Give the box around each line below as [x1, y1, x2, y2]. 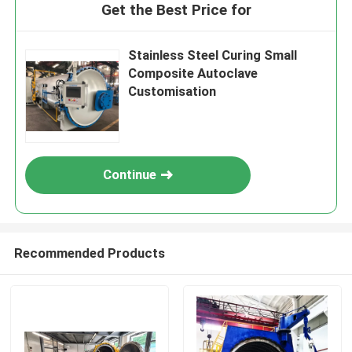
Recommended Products [13, 244, 165, 261]
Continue [103, 167, 157, 183]
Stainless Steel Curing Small [128, 47, 298, 64]
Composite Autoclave [128, 65, 258, 82]
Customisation [128, 83, 217, 100]
